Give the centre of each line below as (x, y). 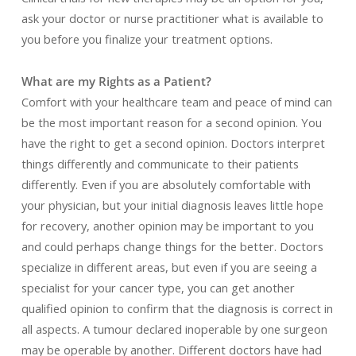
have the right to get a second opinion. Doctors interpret (173, 143)
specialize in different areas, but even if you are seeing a (169, 267)
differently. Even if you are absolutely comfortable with (166, 184)
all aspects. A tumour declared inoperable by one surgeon (174, 329)
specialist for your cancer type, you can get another (158, 288)
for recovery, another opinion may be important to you (167, 226)
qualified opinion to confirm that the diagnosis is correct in (177, 308)
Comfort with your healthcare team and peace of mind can (176, 102)
